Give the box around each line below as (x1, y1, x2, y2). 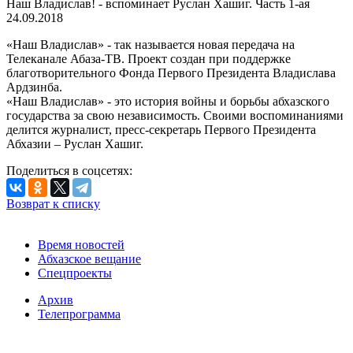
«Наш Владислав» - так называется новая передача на (6, 37, 295, 51)
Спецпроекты (38, 266, 112, 280)
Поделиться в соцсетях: (6, 163, 132, 177)
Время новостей (38, 237, 124, 251)
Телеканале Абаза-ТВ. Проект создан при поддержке (6, 51, 291, 65)
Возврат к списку (6, 196, 100, 210)
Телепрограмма (38, 307, 121, 321)
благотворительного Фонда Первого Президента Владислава (6, 65, 336, 80)
